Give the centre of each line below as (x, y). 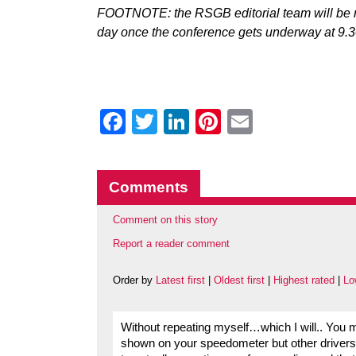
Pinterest (271, 122)
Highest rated (304, 281)
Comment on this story (165, 220)
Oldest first (239, 281)
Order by (134, 281)
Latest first (180, 281)
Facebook (182, 122)
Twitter (195, 122)
